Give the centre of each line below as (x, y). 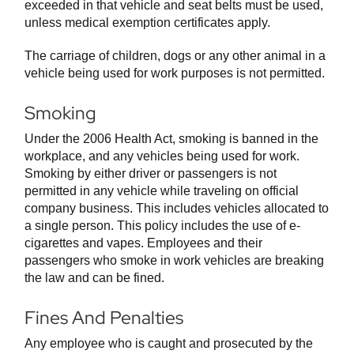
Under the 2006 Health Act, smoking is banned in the (171, 139)
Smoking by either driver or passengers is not (151, 174)
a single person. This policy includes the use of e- (162, 226)
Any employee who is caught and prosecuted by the (169, 344)
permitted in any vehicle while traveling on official (162, 191)
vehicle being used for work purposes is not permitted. (175, 73)
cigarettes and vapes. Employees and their (143, 243)
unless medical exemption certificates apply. (147, 23)
